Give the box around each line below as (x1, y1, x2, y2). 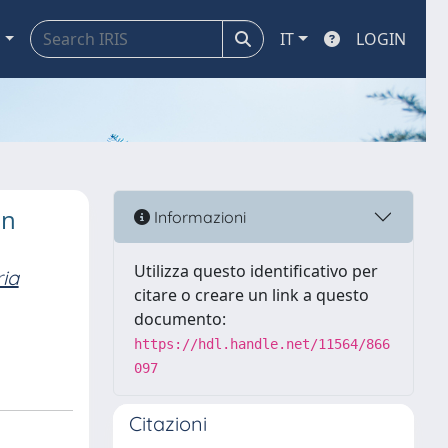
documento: (134, 308, 226, 330)
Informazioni (150, 206, 246, 227)
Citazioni (129, 411, 207, 436)
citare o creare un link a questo (134, 284, 369, 306)
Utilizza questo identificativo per (134, 260, 378, 282)
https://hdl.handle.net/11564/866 (134, 336, 390, 352)
